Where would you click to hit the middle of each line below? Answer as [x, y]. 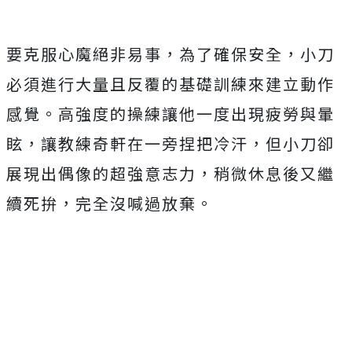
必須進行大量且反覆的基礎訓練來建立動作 [170, 83]
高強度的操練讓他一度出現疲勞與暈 [196, 113]
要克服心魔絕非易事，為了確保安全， [153, 53]
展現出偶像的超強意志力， [110, 173]
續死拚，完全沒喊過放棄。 [110, 203]
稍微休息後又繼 [274, 173]
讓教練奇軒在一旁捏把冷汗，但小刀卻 [188, 143]
